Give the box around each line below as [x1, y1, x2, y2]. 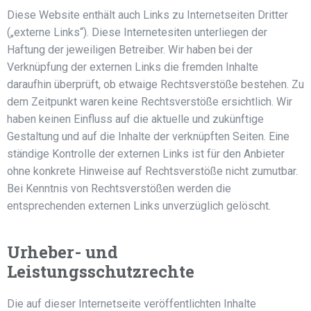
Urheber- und [7, 241, 118, 263]
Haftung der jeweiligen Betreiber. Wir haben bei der [7, 43, 253, 56]
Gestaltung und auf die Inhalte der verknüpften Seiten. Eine [7, 130, 289, 143]
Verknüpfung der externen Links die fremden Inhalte [7, 60, 258, 74]
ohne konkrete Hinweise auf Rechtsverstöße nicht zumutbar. [7, 165, 298, 178]
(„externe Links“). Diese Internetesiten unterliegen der [7, 26, 267, 39]
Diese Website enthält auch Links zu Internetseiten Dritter [7, 8, 288, 22]
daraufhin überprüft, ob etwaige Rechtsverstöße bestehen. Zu [7, 78, 304, 91]
